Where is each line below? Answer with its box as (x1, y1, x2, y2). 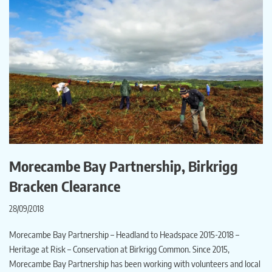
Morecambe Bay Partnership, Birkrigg (9, 157, 238, 175)
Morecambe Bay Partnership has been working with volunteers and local (9, 258, 260, 270)
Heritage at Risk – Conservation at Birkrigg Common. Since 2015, (9, 243, 229, 255)
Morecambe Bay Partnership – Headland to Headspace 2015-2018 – (9, 229, 239, 240)
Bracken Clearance (9, 177, 120, 195)
